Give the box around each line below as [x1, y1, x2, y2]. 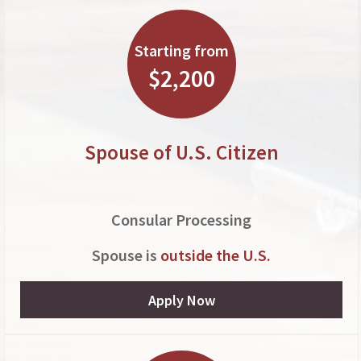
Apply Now [147, 291, 215, 309]
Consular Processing [111, 210, 251, 230]
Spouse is [92, 245, 160, 265]
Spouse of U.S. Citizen [84, 139, 279, 165]
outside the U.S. [160, 245, 271, 265]
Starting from [134, 39, 229, 60]
